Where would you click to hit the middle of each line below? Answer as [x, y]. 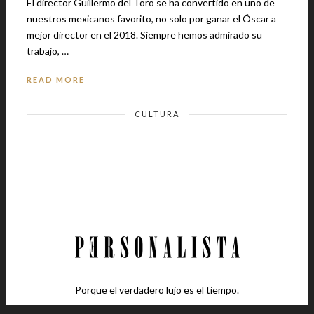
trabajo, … [48, 51]
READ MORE [56, 80]
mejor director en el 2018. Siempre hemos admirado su [83, 35]
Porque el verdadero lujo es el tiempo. [157, 290]
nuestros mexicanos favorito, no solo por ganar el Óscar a [151, 19]
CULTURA [157, 114]
